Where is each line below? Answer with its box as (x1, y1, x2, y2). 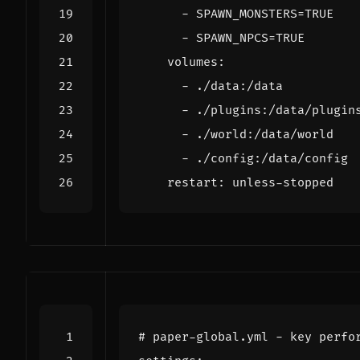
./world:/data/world (196, 126, 333, 142)
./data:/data (196, 78, 283, 94)
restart (167, 174, 218, 190)
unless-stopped (232, 174, 333, 190)
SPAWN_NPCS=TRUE (196, 30, 305, 46)
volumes (167, 54, 218, 70)
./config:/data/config (196, 150, 348, 166)
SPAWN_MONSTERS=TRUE (196, 6, 333, 22)
